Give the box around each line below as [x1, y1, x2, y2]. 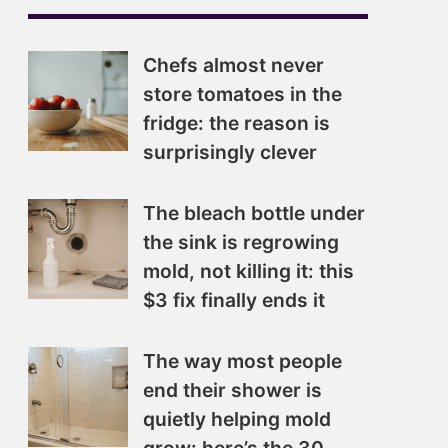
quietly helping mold [143, 407, 331, 431]
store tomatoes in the [143, 82, 342, 106]
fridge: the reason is [143, 111, 330, 135]
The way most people [143, 349, 342, 373]
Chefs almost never [143, 53, 324, 77]
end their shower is [143, 378, 322, 402]
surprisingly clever [143, 140, 317, 164]
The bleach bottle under [143, 201, 365, 225]
